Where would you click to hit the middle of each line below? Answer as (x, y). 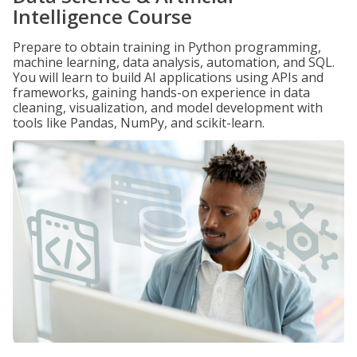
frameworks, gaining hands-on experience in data (161, 92)
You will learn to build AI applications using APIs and (168, 77)
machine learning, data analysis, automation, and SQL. (174, 62)
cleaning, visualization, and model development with (168, 108)
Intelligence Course (102, 16)
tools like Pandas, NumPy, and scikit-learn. (139, 123)
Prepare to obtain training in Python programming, (167, 47)
